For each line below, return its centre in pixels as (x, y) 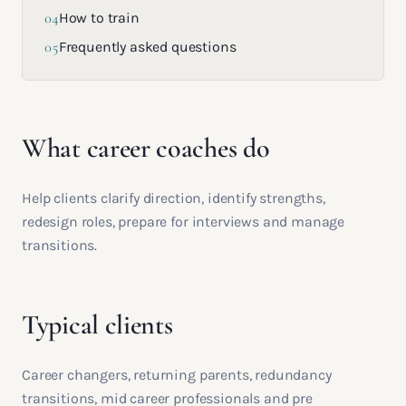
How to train (99, 18)
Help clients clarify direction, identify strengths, (174, 198)
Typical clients (97, 325)
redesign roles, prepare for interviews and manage (184, 222)
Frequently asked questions (147, 47)
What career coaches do (146, 148)
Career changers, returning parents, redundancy (177, 375)
